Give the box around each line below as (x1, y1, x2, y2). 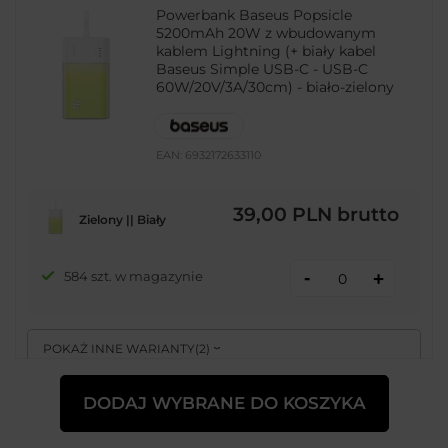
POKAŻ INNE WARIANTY (43, 341, 196, 357)
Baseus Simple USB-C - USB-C (156, 59, 369, 78)
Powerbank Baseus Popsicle (156, 5, 353, 24)
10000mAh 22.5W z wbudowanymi (156, 424, 398, 443)
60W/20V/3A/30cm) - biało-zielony (156, 77, 395, 96)
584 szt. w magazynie (63, 267, 203, 284)
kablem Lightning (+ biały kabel (156, 41, 377, 60)
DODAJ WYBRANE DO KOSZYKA (82, 393, 366, 414)
